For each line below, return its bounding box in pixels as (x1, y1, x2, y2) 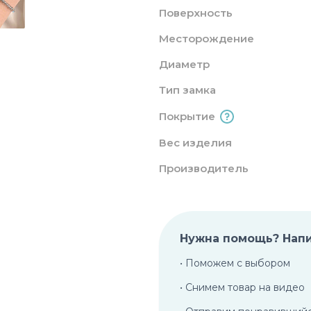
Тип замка (159, 83, 216, 96)
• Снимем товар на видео (180, 281, 305, 294)
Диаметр (159, 58, 210, 71)
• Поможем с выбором (180, 257, 290, 269)
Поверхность (159, 6, 233, 19)
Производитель (159, 162, 249, 175)
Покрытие (159, 110, 215, 123)
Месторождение (159, 32, 254, 45)
